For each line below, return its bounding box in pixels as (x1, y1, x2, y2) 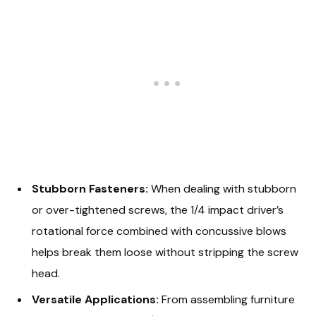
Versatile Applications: (32, 291, 159, 307)
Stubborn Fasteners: (32, 181, 148, 196)
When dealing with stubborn (148, 181, 296, 196)
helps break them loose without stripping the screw (32, 244, 298, 260)
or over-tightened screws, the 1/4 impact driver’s (32, 202, 284, 217)
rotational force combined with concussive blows (32, 223, 286, 238)
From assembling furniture (159, 291, 295, 307)
